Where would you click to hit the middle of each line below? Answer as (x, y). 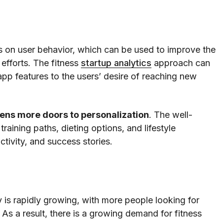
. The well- (171, 115)
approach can (181, 63)
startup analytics (116, 63)
